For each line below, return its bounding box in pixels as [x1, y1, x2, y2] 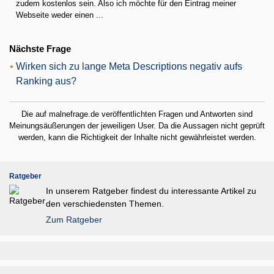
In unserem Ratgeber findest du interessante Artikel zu [46, 186, 256, 196]
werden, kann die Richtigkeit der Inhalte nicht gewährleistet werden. [18, 133, 256, 142]
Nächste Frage [9, 44, 71, 54]
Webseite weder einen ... [16, 10, 103, 20]
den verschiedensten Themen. [46, 199, 164, 209]
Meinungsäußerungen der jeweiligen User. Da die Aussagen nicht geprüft [9, 121, 265, 130]
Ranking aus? [16, 76, 76, 86]
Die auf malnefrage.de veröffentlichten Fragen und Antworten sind [21, 109, 253, 119]
